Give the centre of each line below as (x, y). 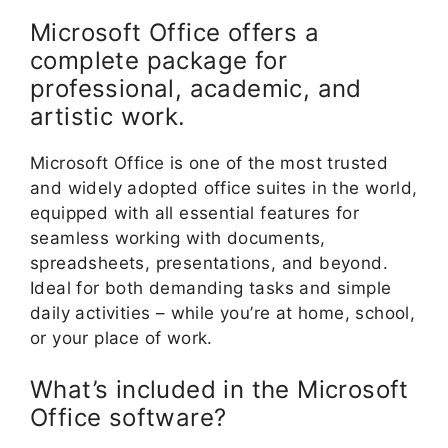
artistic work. (108, 116)
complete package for (158, 60)
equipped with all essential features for (194, 212)
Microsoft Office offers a (174, 32)
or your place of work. (121, 337)
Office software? (128, 418)
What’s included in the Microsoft (219, 390)
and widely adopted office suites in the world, (224, 187)
